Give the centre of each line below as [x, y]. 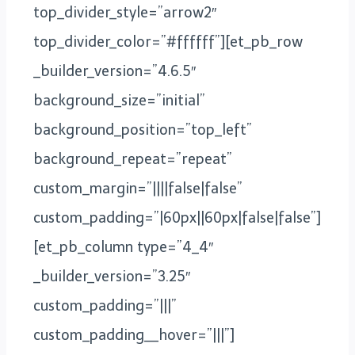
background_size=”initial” [119, 100]
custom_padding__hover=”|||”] [134, 335]
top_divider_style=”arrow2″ [125, 12]
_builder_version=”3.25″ [112, 276]
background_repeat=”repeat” [133, 159]
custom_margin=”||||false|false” [138, 188]
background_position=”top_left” [143, 130]
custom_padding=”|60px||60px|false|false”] [177, 218]
